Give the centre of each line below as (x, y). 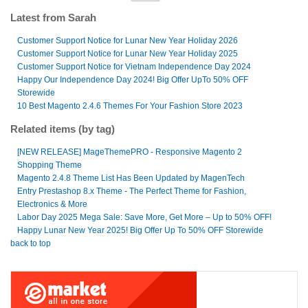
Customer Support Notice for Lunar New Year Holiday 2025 (128, 53)
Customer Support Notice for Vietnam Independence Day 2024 (134, 66)
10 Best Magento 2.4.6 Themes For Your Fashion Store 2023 (130, 106)
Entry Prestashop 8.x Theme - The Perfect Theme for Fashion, (132, 191)
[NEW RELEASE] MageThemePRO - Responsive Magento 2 (130, 152)
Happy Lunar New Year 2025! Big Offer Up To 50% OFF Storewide (140, 230)
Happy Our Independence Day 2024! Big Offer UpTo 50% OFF (133, 79)
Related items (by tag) (63, 129)
